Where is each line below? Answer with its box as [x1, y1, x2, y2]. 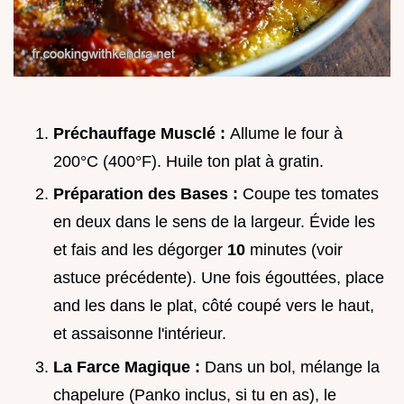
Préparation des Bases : [53, 185, 243, 204]
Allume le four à [230, 124, 343, 142]
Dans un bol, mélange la [205, 357, 380, 376]
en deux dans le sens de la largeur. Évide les [53, 213, 375, 232]
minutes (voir [250, 241, 343, 260]
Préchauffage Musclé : [53, 124, 230, 142]
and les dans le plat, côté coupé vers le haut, [53, 297, 374, 316]
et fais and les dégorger [53, 241, 227, 260]
